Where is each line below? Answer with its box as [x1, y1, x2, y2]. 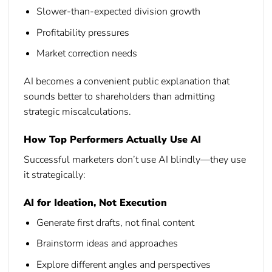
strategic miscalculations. [24, 104, 131, 118]
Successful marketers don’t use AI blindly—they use [24, 152, 246, 166]
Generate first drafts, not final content [36, 216, 194, 229]
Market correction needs [36, 47, 137, 61]
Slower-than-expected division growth [36, 4, 200, 18]
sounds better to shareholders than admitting [24, 89, 215, 103]
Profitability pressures [36, 25, 129, 39]
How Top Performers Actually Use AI [24, 132, 201, 146]
